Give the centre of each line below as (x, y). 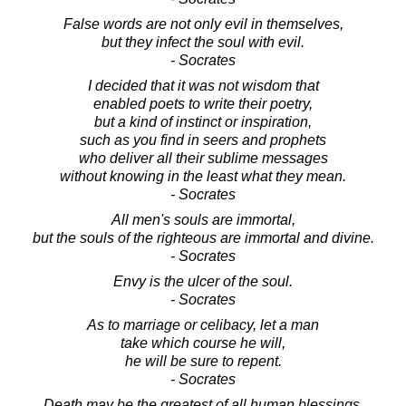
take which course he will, (203, 343)
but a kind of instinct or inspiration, (203, 121)
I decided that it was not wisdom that (203, 85)
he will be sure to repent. (203, 361)
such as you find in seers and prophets (203, 140)
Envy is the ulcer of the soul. (203, 281)
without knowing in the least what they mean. (203, 176)
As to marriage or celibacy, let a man (203, 324)
